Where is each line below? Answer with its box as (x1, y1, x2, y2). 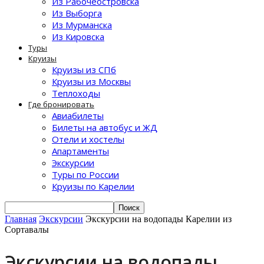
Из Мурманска (52, 19, 112, 31)
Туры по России (52, 169, 119, 180)
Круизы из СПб (52, 64, 116, 75)
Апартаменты (52, 145, 109, 157)
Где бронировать (28, 99, 94, 110)
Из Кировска (52, 31, 104, 42)
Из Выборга (52, 7, 102, 19)
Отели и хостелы (52, 133, 124, 145)
